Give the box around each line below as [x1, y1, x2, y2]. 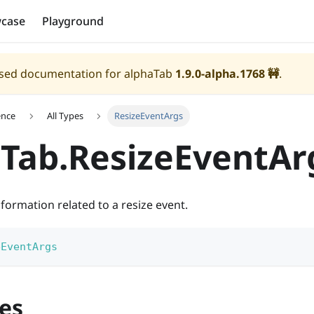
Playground [42, 13, 104, 29]
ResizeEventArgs [114, 109, 184, 123]
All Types [46, 109, 83, 123]
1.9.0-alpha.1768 [175, 66, 265, 81]
